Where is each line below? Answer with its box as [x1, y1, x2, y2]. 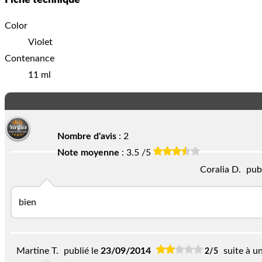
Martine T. [16, 246, 58, 256]
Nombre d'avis [57, 131, 119, 141]
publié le [64, 246, 101, 256]
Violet [28, 37, 53, 47]
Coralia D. [200, 164, 241, 174]
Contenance [5, 53, 54, 63]
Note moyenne [57, 147, 119, 157]
